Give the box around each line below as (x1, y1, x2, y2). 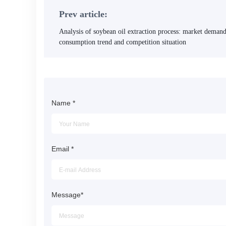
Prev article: (59, 9, 107, 19)
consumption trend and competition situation (59, 38, 186, 46)
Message (51, 191, 81, 199)
